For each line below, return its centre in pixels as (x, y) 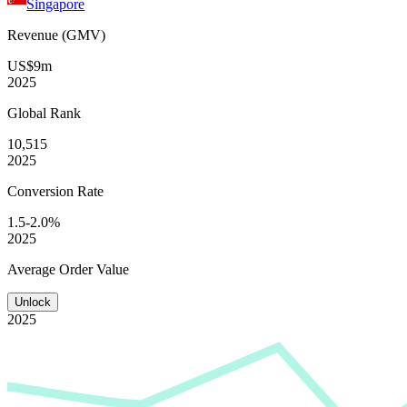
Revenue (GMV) (56, 35)
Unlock (33, 302)
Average (33, 269)
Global (29, 113)
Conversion (42, 191)
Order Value (94, 269)
